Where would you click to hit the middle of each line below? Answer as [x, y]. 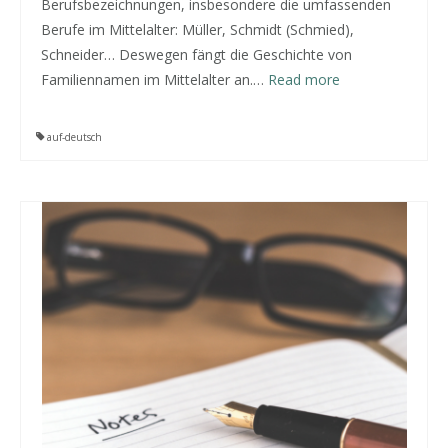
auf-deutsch [74, 137]
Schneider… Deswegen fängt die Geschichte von [196, 54]
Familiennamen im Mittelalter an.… [154, 79]
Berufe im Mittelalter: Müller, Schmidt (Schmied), [197, 29]
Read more [304, 79]
